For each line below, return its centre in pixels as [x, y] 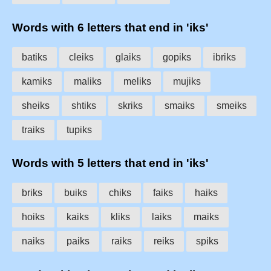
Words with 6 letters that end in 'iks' [110, 27]
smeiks [232, 105]
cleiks [81, 57]
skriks [130, 105]
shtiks [84, 105]
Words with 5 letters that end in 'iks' [110, 163]
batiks [34, 57]
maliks [88, 81]
